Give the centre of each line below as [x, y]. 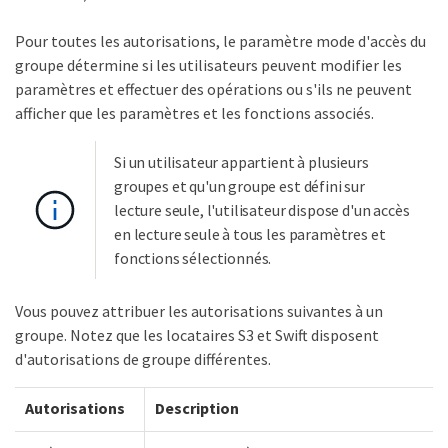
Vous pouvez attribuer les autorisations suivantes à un [199, 311]
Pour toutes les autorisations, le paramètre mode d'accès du [220, 41]
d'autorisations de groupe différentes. [143, 359]
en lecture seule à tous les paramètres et [250, 234]
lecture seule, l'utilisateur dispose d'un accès [262, 210]
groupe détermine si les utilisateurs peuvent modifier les [208, 65]
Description [197, 408]
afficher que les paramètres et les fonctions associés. [194, 113]
